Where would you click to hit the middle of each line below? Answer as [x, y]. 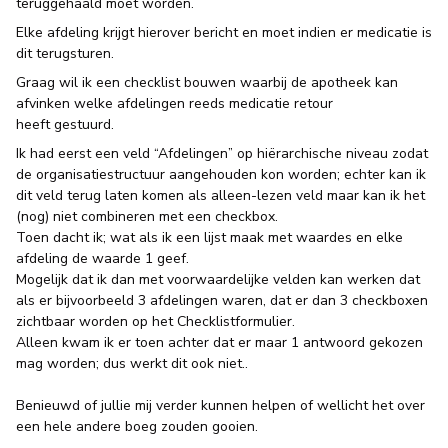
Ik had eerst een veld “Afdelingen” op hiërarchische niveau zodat [222, 153]
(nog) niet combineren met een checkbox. [147, 216]
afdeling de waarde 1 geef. [104, 258]
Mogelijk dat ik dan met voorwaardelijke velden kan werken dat [218, 279]
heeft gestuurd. [65, 124]
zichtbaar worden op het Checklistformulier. [157, 321]
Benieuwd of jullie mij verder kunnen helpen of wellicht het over [220, 405]
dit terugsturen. [65, 53]
